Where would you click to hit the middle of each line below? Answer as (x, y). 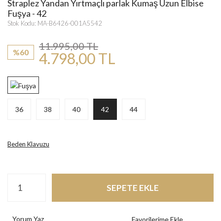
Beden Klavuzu (28, 144)
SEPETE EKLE (133, 188)
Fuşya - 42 (27, 14)
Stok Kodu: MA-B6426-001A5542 (55, 23)
